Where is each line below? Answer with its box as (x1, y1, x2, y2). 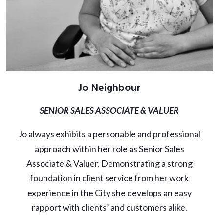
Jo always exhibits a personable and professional (18, 128, 201, 139)
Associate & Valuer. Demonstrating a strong (26, 157, 193, 169)
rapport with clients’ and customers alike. (31, 201, 187, 213)
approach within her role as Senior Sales (34, 143, 184, 154)
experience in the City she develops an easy (27, 187, 192, 198)
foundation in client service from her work (30, 172, 189, 183)
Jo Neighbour (78, 79, 141, 97)
